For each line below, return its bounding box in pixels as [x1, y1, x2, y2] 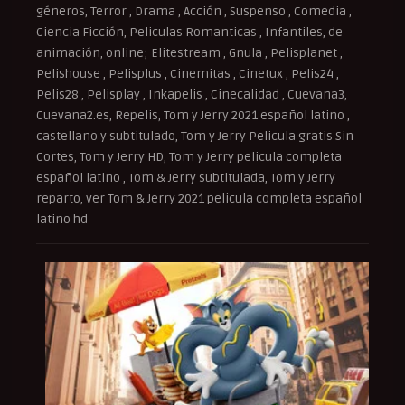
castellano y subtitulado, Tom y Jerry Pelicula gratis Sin [36, 127, 353, 144]
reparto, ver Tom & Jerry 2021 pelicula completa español [36, 190, 362, 206]
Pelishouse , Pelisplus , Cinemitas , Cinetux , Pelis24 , [36, 65, 339, 81]
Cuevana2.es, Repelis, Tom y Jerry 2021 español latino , [36, 107, 350, 123]
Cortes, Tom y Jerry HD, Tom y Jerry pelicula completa [36, 148, 342, 165]
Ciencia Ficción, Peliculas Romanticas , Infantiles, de [36, 24, 343, 40]
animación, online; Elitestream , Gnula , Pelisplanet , [36, 44, 343, 61]
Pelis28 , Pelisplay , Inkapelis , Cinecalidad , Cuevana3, [36, 86, 347, 102]
